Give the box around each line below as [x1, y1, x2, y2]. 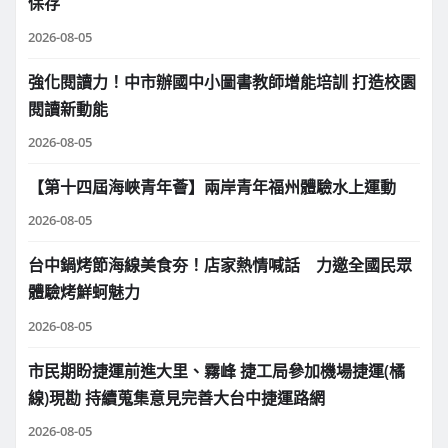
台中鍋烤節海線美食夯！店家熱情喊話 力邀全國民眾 [28, 254, 412, 277]
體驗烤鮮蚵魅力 [28, 281, 140, 304]
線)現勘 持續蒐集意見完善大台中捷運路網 [28, 386, 325, 409]
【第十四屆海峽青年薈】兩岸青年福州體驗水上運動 [28, 176, 396, 199]
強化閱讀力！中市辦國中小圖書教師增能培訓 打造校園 [28, 70, 416, 93]
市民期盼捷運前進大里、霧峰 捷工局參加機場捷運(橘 [28, 359, 405, 382]
